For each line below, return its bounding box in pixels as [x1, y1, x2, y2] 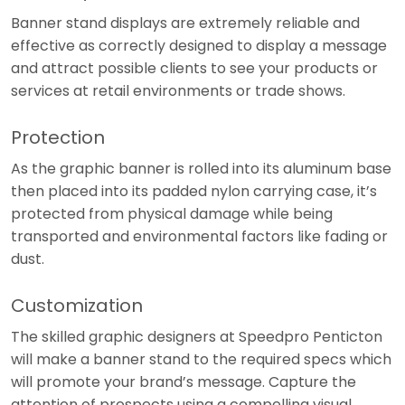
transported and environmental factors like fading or [11, 225, 388, 247]
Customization [11, 292, 143, 318]
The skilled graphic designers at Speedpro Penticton [11, 325, 382, 347]
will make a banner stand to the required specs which [11, 348, 391, 370]
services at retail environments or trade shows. [11, 80, 345, 101]
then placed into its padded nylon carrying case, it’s [11, 180, 377, 202]
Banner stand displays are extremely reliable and [11, 12, 360, 33]
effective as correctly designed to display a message [11, 34, 387, 56]
